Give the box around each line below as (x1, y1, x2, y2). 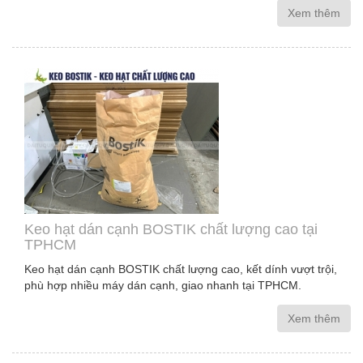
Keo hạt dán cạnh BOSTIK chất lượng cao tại (24, 221, 318, 237)
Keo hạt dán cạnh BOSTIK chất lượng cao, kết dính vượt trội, (24, 263, 337, 275)
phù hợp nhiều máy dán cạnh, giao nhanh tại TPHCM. (24, 279, 301, 292)
